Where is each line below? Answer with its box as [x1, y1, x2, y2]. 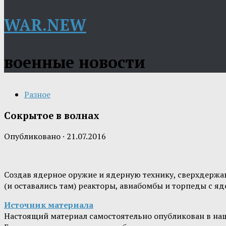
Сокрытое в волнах [4, 109, 99, 122]
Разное [24, 89, 50, 100]
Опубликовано [4, 131, 63, 142]
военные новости [4, 51, 145, 73]
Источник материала [4, 199, 93, 211]
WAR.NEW [4, 14, 86, 35]
